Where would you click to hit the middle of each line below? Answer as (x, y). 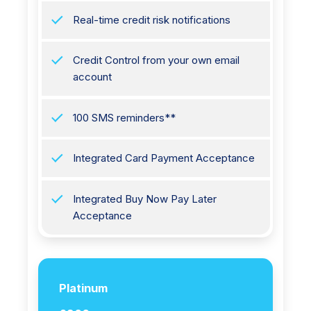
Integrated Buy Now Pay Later (144, 199)
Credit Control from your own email (156, 60)
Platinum (83, 288)
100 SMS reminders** (124, 117)
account (92, 77)
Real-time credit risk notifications (151, 19)
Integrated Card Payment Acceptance (163, 158)
